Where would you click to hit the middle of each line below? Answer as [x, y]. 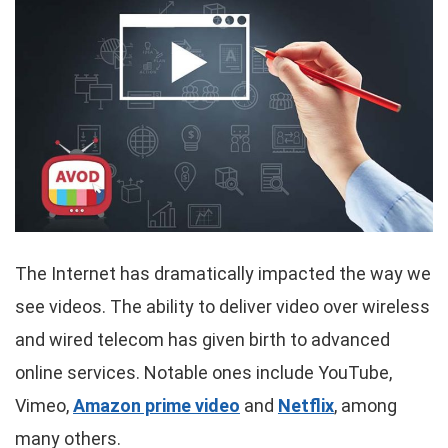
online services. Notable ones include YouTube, [203, 373]
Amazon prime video [156, 406]
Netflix [306, 406]
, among [365, 406]
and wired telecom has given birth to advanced [202, 340]
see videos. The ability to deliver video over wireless [222, 307]
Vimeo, [44, 406]
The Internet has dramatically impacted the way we [223, 274]
